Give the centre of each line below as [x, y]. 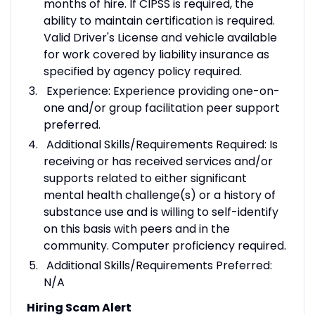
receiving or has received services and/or [158, 161]
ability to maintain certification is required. [159, 20]
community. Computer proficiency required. [165, 245]
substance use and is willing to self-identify [161, 212]
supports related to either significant [145, 178]
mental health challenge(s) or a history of [159, 195]
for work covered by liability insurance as [156, 54]
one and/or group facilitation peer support [161, 108]
